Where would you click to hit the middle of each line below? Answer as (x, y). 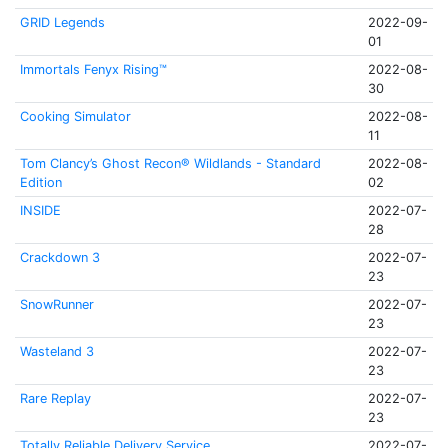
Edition (40, 182)
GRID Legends (62, 22)
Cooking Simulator (75, 116)
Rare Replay (55, 398)
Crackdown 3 (59, 257)
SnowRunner (56, 304)
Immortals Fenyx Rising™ (93, 69)
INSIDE (40, 210)
